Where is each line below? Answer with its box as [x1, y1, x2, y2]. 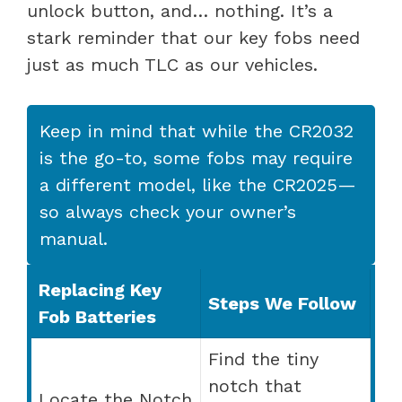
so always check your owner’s [39, 200, 296, 223]
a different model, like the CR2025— [39, 173, 356, 196]
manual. [39, 227, 108, 249]
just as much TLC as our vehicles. [27, 53, 318, 75]
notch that [208, 374, 301, 397]
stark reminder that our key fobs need [27, 26, 360, 48]
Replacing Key [39, 278, 162, 301]
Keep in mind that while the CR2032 [39, 119, 354, 142]
